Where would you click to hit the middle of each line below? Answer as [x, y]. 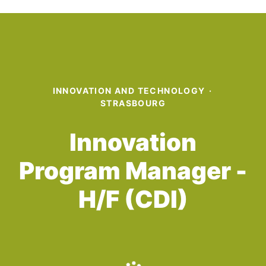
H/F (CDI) [133, 199]
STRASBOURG [133, 103]
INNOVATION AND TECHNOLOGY [129, 91]
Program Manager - [133, 171]
